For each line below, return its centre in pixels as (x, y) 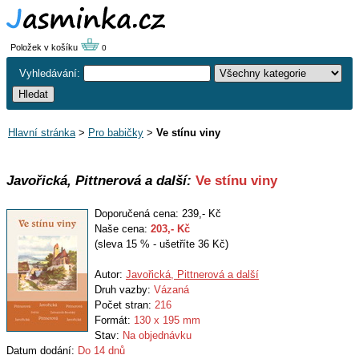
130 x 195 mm (167, 320)
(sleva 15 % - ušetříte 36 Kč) (161, 244)
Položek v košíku (45, 47)
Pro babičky (116, 133)
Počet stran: (125, 305)
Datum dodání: (42, 351)
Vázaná (171, 290)
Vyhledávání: (51, 73)
